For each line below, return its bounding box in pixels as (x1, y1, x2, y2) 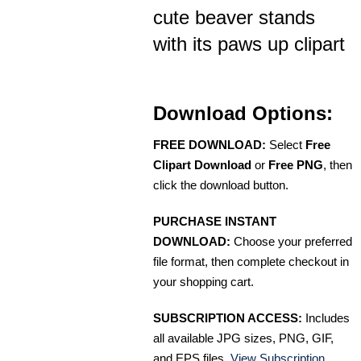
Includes (302, 311, 350, 326)
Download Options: (153, 102, 333, 125)
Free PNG (268, 158, 323, 172)
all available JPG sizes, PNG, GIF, (153, 331, 334, 346)
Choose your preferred (230, 234, 352, 249)
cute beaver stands (153, 6, 315, 29)
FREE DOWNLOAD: (153, 138, 266, 152)
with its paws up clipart (153, 33, 345, 56)
